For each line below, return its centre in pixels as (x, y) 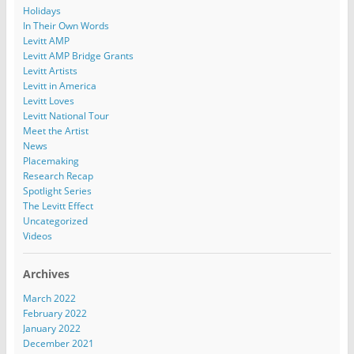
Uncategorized (55, 220)
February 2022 (55, 313)
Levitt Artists (50, 70)
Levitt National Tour (66, 115)
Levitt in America (59, 85)
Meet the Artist (55, 130)
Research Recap (58, 175)
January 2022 (51, 328)
